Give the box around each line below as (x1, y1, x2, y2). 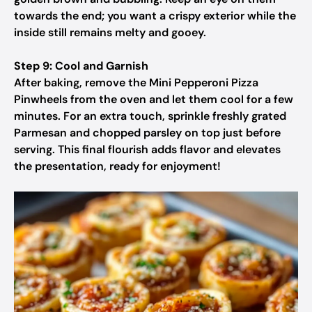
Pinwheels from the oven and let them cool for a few (14, 92, 293, 107)
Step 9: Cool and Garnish (14, 58, 148, 73)
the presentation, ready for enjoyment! (14, 159, 221, 173)
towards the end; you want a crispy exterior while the (14, 8, 296, 23)
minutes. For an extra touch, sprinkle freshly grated (14, 109, 286, 123)
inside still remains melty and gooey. (14, 25, 206, 40)
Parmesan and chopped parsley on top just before (14, 125, 281, 140)
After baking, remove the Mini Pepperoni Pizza (14, 75, 258, 90)
